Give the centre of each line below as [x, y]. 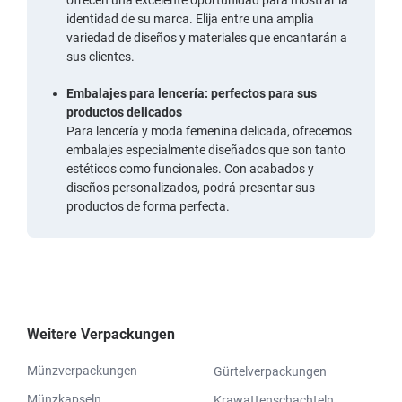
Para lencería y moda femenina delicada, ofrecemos [209, 131]
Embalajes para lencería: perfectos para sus [192, 93]
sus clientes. [100, 56]
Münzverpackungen [82, 370]
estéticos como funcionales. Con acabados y [190, 168]
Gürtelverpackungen [270, 371]
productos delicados [124, 112]
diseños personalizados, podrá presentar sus [191, 187]
